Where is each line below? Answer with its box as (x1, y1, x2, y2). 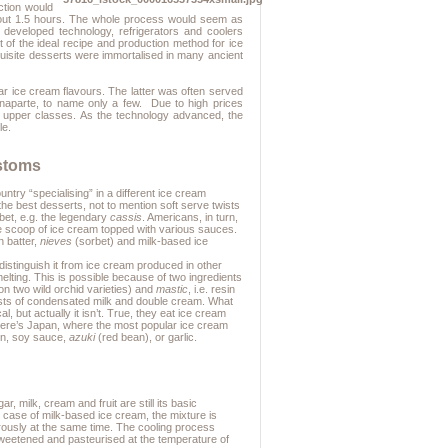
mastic (156, 283, 189, 296)
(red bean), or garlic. (95, 331, 198, 344)
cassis (110, 211, 143, 224)
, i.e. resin (188, 283, 236, 296)
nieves (40, 235, 73, 248)
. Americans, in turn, (142, 211, 239, 224)
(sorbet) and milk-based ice (72, 235, 209, 248)
